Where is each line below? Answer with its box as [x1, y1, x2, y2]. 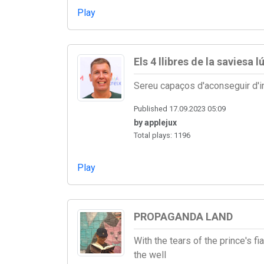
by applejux [134, 117, 177, 127]
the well [134, 249, 166, 260]
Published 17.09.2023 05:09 [134, 104, 226, 113]
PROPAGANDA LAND [134, 210, 233, 223]
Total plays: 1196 [134, 130, 190, 140]
